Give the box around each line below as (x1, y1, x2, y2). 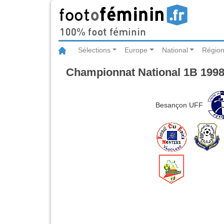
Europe (124, 46, 148, 54)
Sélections (78, 46, 110, 54)
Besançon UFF (155, 100, 203, 109)
